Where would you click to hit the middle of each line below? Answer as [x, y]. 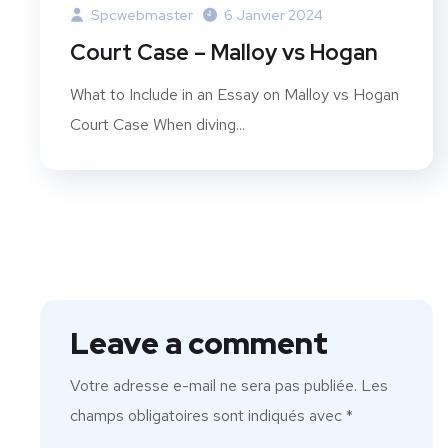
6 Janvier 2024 [273, 14]
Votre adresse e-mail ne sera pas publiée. [213, 385]
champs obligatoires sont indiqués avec [208, 415]
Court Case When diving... [157, 124]
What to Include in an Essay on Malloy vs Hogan [234, 94]
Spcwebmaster [140, 14]
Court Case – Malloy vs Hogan [224, 52]
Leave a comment [199, 342]
